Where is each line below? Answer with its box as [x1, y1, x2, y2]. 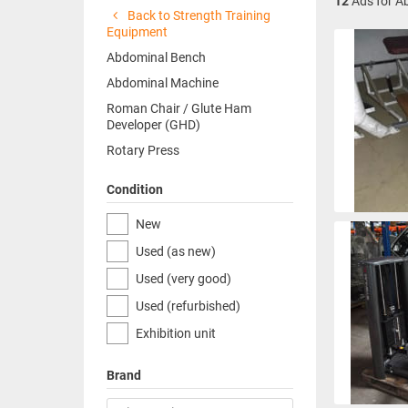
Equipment [107, 25, 168, 39]
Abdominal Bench [107, 50, 206, 65]
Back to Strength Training [124, 8, 270, 23]
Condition [107, 182, 163, 197]
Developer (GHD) [107, 117, 200, 132]
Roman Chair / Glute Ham [107, 101, 251, 116]
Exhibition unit [136, 326, 216, 341]
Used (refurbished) [136, 299, 240, 313]
